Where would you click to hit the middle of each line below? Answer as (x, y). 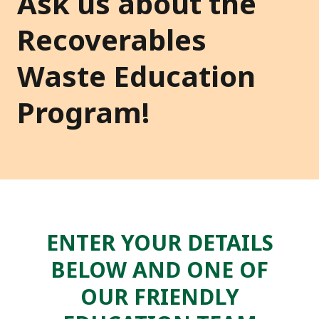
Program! (83, 113)
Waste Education (136, 76)
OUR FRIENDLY (159, 297)
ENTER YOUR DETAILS (159, 243)
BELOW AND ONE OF (159, 270)
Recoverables (112, 40)
